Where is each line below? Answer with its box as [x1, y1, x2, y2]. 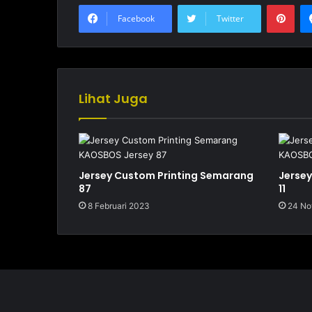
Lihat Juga [79, 90, 148, 108]
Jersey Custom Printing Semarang [79, 169, 254, 183]
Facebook [118, 13, 155, 25]
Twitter [217, 13, 244, 25]
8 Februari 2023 [88, 201, 150, 212]
